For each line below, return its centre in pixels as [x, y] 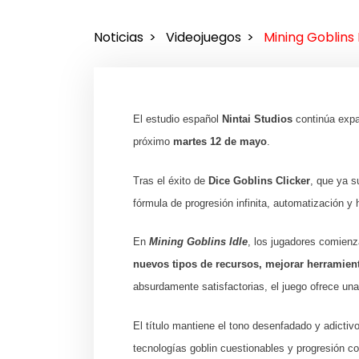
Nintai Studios [258, 119]
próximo [153, 141]
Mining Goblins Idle [199, 242]
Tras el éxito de [171, 180]
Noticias [119, 38]
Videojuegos [203, 38]
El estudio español [178, 119]
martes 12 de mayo [220, 141]
